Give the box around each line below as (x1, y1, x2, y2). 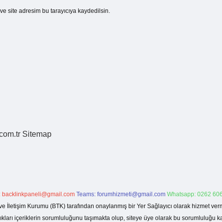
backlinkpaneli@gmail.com (2, 191, 75, 198)
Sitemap (22, 130, 52, 138)
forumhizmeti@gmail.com (97, 191, 166, 198)
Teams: (76, 191, 97, 198)
